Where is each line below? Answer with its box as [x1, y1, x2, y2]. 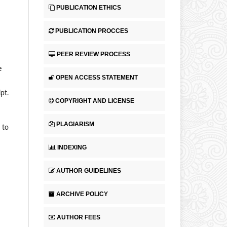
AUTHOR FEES [57, 213, 100, 221]
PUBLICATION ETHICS [56, 4, 121, 12]
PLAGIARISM [56, 120, 94, 128]
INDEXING [57, 143, 87, 151]
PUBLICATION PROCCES [55, 27, 128, 34]
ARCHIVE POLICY [56, 190, 108, 198]
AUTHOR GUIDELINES [56, 167, 121, 174]
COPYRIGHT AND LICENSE [55, 97, 134, 104]
